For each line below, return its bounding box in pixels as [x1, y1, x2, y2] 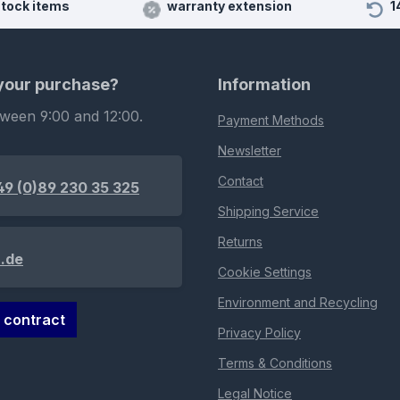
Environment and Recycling [218, 295, 378, 311]
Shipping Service [218, 204, 319, 220]
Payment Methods [218, 112, 324, 129]
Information [218, 75, 311, 95]
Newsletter [218, 143, 281, 159]
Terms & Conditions [218, 355, 332, 371]
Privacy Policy [218, 325, 301, 341]
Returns [218, 234, 262, 250]
